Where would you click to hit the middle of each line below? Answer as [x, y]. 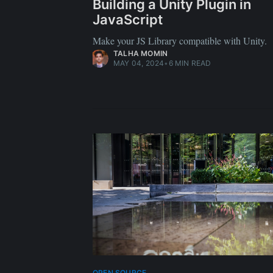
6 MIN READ [190, 63]
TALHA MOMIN [141, 53]
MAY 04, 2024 [139, 63]
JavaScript [128, 20]
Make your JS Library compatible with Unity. [180, 41]
